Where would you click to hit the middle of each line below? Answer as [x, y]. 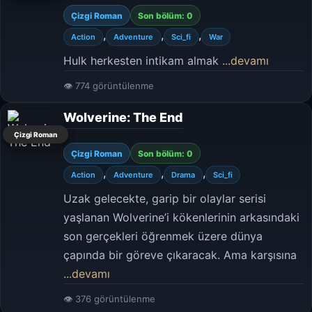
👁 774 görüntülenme [109, 86]
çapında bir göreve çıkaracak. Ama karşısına [180, 255]
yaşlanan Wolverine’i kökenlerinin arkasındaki [181, 217]
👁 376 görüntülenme [109, 299]
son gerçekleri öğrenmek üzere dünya [163, 236]
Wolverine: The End [123, 117]
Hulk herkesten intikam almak [143, 61]
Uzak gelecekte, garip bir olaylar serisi [165, 198]
